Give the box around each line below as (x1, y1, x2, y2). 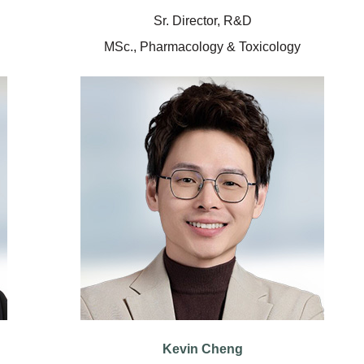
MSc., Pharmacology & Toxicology (104, 39, 301, 54)
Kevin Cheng (162, 341, 243, 356)
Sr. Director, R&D (153, 13, 252, 28)
